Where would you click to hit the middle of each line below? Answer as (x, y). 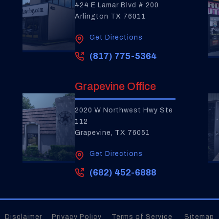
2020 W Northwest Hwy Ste (124, 110)
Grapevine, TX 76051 (112, 133)
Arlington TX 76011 (110, 16)
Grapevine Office (115, 87)
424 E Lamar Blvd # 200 (117, 5)
